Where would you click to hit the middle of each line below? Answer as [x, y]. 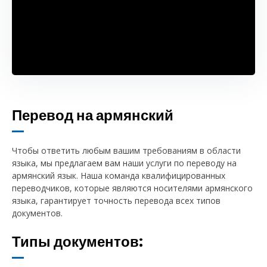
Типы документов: [77, 241]
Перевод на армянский [93, 115]
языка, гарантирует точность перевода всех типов [116, 200]
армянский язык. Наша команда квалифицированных [119, 175]
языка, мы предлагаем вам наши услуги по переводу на [124, 163]
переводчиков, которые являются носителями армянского [132, 188]
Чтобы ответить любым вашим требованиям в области [126, 150]
